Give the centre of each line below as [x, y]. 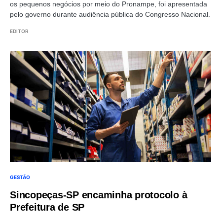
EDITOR [19, 31]
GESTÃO [20, 177]
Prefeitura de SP [47, 207]
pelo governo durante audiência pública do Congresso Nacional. [110, 14]
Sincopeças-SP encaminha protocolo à [99, 195]
